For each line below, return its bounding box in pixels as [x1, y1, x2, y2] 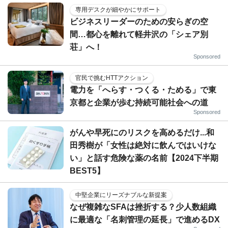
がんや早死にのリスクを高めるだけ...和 [70, 128, 214, 137]
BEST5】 [70, 166, 105, 175]
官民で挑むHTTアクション [75, 74, 148, 81]
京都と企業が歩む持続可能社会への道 [70, 98, 208, 107]
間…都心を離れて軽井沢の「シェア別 [70, 30, 208, 39]
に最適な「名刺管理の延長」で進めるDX [70, 215, 220, 224]
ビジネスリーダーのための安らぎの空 [70, 17, 208, 26]
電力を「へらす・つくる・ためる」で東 [70, 85, 216, 94]
